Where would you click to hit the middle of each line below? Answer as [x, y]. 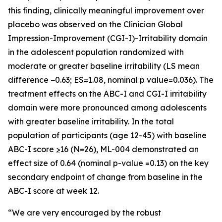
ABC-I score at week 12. [54, 191]
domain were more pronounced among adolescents [107, 108]
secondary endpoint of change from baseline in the [105, 177]
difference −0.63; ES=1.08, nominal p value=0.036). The [111, 80]
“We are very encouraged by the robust [84, 213]
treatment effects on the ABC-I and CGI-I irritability [107, 94]
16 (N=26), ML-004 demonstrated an [129, 149]
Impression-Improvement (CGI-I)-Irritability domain [108, 38]
